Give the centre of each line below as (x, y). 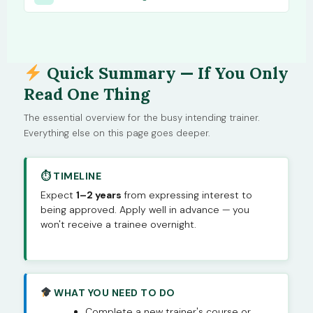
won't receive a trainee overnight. (118, 225)
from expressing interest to (187, 195)
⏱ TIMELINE (71, 176)
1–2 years (99, 195)
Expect (58, 195)
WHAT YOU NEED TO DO (113, 292)
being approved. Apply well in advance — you (145, 210)
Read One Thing (87, 94)
